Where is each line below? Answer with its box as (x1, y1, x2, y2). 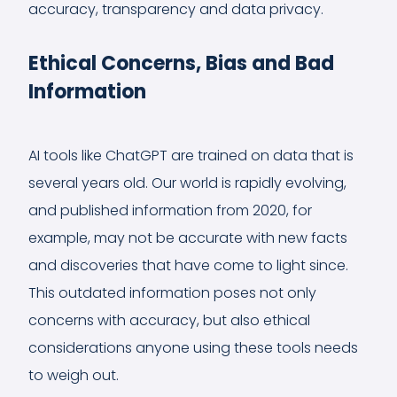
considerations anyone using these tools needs (28, 337, 358, 358)
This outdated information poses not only (28, 282, 316, 303)
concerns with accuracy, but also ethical (28, 309, 310, 331)
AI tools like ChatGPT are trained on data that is (28, 144, 354, 166)
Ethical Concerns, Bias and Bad (28, 49, 334, 77)
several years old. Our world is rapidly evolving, (28, 172, 346, 193)
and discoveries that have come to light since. (28, 254, 348, 276)
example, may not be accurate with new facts (28, 227, 347, 248)
